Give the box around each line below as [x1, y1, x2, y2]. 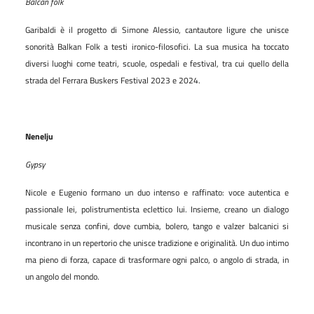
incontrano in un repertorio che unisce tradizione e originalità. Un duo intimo [25, 235, 289, 250]
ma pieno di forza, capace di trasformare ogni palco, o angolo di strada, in [25, 252, 289, 266]
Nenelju [25, 129, 53, 143]
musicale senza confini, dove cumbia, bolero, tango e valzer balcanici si [25, 219, 289, 233]
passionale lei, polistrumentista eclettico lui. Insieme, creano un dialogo [25, 202, 289, 216]
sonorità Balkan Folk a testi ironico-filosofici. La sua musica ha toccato [25, 39, 289, 53]
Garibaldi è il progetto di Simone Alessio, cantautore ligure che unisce [25, 22, 289, 36]
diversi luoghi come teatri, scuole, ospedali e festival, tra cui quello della [25, 56, 289, 70]
